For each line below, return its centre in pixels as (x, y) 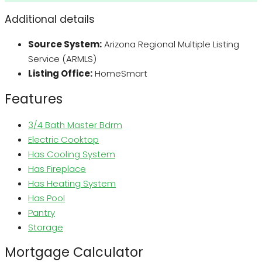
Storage (46, 227)
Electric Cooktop (63, 139)
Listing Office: (60, 74)
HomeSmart (121, 74)
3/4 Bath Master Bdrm (75, 125)
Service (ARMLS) (62, 59)
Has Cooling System (72, 154)
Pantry (42, 212)
